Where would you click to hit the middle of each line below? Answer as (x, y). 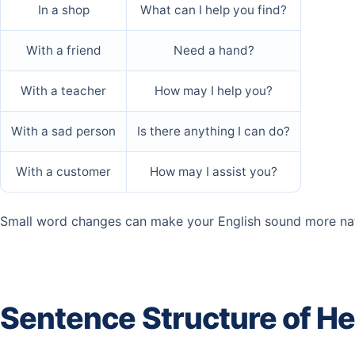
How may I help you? (214, 90)
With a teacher (63, 90)
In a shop (63, 10)
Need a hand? (214, 50)
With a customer (63, 171)
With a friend (63, 50)
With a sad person (63, 131)
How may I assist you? (214, 171)
